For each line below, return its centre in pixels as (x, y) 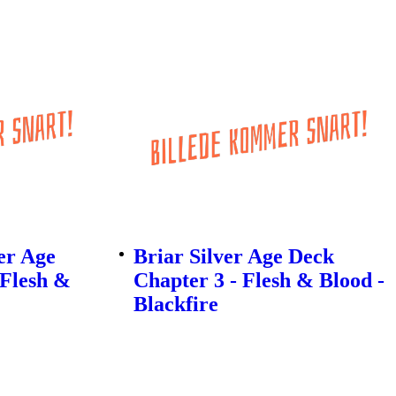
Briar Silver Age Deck (233, 257)
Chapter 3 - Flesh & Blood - (259, 281)
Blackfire (175, 305)
